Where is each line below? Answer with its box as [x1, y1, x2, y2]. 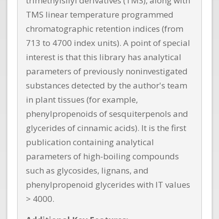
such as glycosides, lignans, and [26, 165, 149, 176]
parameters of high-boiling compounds [26, 151, 179, 162]
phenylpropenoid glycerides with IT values [26, 179, 190, 191]
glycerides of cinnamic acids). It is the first [26, 122, 186, 134]
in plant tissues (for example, [26, 94, 138, 106]
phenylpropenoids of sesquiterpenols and [26, 108, 188, 120]
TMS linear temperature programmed [26, 9, 174, 21]
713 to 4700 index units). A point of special [26, 37, 190, 49]
